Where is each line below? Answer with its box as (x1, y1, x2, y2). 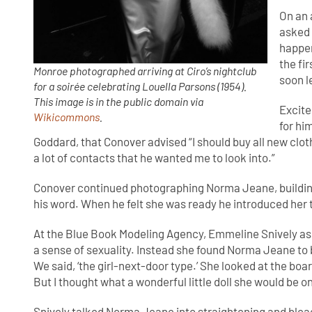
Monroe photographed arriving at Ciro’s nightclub (33, 63, 257, 77)
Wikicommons (33, 109, 100, 123)
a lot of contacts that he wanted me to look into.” (33, 150, 278, 165)
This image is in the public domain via (33, 94, 204, 108)
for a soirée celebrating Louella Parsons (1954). (33, 79, 247, 93)
